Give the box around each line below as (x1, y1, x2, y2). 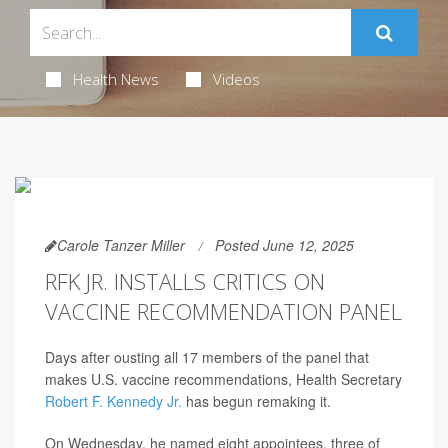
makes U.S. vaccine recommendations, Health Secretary (45, 369, 402, 389)
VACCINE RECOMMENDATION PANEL (45, 296, 402, 326)
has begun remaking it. (182, 391, 331, 411)
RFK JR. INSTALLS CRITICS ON (45, 266, 325, 296)
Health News (72, 69, 159, 89)
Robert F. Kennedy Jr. (45, 391, 182, 411)
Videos (212, 69, 260, 89)
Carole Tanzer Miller (57, 235, 185, 255)
